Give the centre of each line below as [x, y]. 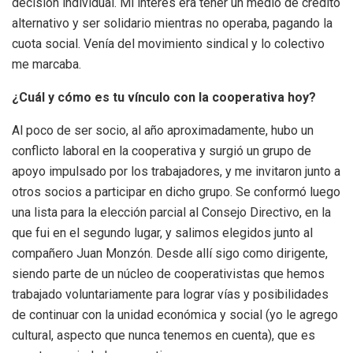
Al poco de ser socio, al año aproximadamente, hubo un [163, 130]
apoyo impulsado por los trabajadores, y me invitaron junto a [176, 171]
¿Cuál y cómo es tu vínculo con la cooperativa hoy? [164, 97]
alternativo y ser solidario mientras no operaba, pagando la [172, 23]
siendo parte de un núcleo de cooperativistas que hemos [168, 273]
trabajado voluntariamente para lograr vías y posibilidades [170, 294]
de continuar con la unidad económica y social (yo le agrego [175, 314]
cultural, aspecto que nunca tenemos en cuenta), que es [163, 335]
